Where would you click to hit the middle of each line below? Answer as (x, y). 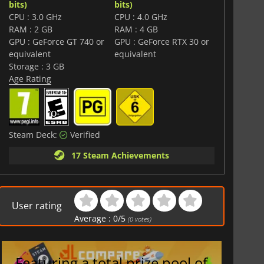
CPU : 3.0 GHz (35, 16)
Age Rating (30, 78)
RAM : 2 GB (30, 29)
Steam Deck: (34, 134)
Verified (84, 134)
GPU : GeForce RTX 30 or (162, 41)
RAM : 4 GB (136, 29)
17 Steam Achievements (118, 155)
